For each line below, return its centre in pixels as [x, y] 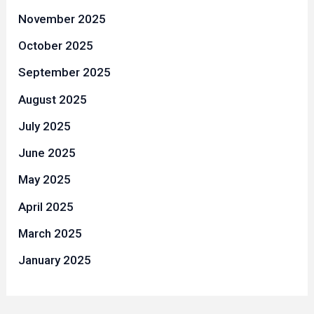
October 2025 [56, 46]
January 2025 [55, 260]
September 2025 [65, 73]
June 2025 [47, 153]
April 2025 [46, 206]
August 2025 [53, 99]
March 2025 [50, 233]
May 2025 [45, 180]
